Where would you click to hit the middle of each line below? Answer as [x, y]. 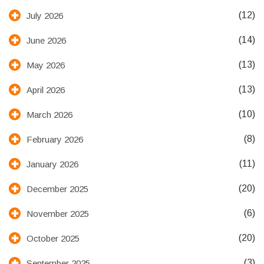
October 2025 [53, 238]
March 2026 [49, 114]
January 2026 [52, 164]
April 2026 [46, 90]
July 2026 [45, 15]
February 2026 [55, 139]
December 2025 [57, 189]
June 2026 [46, 40]
